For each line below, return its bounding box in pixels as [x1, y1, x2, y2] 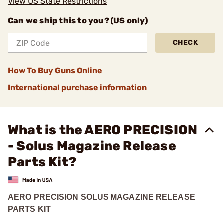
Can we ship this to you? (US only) [8, 16, 148, 25]
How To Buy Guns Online [8, 66, 102, 75]
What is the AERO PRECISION [8, 122, 198, 138]
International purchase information [8, 83, 147, 92]
